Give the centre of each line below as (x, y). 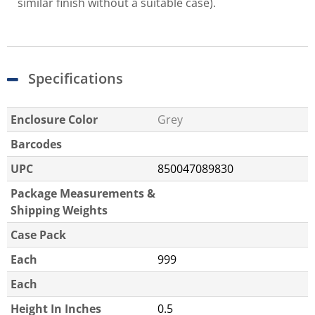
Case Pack (38, 235)
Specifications (76, 79)
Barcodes (36, 144)
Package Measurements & (83, 194)
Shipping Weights (59, 211)
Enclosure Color (54, 120)
